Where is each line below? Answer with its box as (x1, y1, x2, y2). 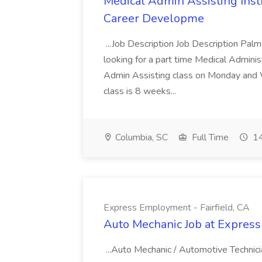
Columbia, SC (113, 131, 168, 144)
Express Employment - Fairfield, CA (104, 201, 250, 214)
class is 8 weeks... (104, 85, 178, 98)
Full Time (189, 131, 229, 144)
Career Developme (104, 11, 204, 26)
